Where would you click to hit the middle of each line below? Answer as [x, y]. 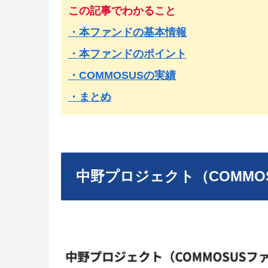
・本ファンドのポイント [127, 54]
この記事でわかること [122, 10]
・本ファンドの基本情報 [127, 32]
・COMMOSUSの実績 [122, 75]
